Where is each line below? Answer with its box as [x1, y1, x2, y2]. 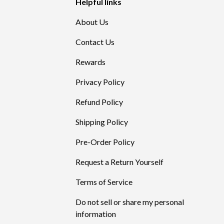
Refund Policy [75, 96, 123, 106]
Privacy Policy [75, 76, 124, 86]
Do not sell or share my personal [75, 196, 184, 206]
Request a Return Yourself [75, 156, 163, 166]
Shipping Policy [75, 116, 128, 126]
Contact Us [75, 36, 114, 46]
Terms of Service [75, 176, 132, 186]
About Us [75, 16, 108, 26]
